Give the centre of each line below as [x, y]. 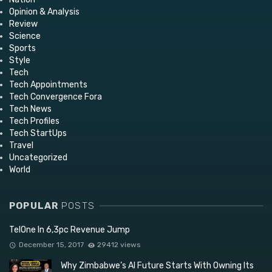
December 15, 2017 [51, 245]
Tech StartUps [38, 133]
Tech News [30, 109]
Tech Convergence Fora [56, 97]
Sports [22, 48]
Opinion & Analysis [44, 12]
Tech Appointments [48, 84]
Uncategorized [38, 157]
